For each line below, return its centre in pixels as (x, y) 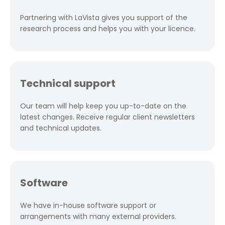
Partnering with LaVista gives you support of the (104, 18)
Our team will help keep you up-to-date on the (103, 106)
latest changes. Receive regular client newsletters (107, 117)
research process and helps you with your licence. (108, 29)
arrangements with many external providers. (98, 216)
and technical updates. (61, 128)
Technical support (68, 83)
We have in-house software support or (88, 205)
